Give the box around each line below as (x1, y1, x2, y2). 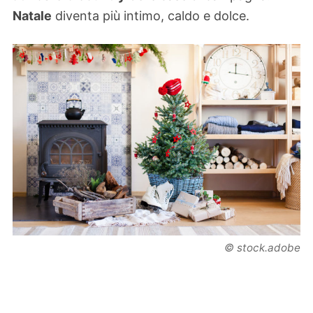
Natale (13, 8, 52, 24)
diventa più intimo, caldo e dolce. (52, 8, 249, 24)
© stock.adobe (224, 240, 300, 254)
